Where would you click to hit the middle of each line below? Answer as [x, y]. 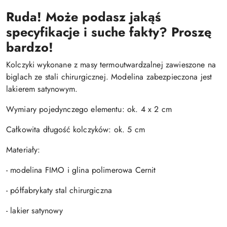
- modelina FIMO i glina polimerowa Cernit [81, 170]
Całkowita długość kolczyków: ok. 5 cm [75, 129]
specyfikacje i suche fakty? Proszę [109, 32]
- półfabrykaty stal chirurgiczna [59, 190]
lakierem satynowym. [42, 89]
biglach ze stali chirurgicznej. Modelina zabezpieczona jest [109, 77]
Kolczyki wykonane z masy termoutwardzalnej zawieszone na [111, 65]
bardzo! [30, 47]
